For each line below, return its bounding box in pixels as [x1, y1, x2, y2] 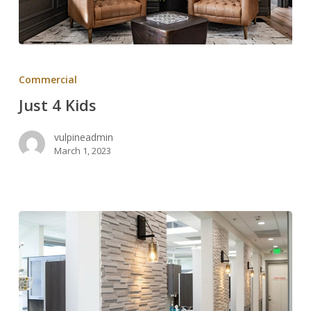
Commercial [18, 72, 77, 86]
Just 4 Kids [18, 94, 96, 115]
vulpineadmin [53, 130, 113, 144]
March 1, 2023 [53, 144, 111, 157]
